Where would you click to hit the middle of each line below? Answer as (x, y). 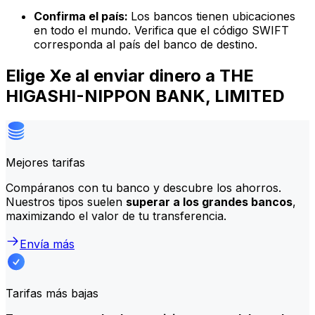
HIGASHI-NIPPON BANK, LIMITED (145, 96)
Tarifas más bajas (52, 293)
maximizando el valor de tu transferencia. (116, 216)
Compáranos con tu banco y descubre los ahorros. (143, 187)
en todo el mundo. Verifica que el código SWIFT (161, 31)
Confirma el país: (82, 17)
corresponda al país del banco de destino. (146, 45)
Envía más (47, 244)
